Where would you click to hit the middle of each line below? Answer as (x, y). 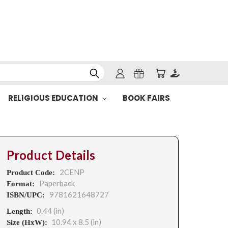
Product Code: (32, 173)
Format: (21, 184)
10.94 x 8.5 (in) (76, 222)
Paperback (57, 183)
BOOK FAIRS (146, 98)
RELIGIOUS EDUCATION (54, 98)
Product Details (51, 155)
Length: (19, 211)
